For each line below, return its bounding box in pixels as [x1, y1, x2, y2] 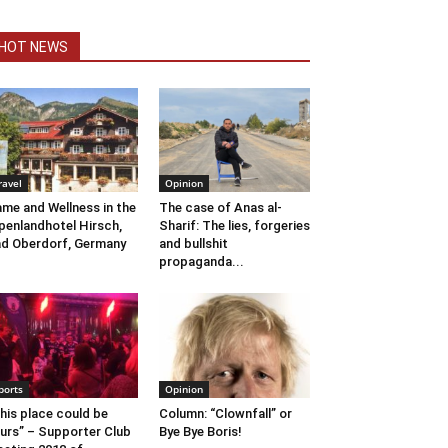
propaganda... [158, 254, 244, 270]
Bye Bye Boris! [158, 423, 242, 439]
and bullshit [158, 236, 228, 252]
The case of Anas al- [158, 200, 282, 216]
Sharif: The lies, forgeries [158, 218, 310, 234]
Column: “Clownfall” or [158, 405, 292, 421]
